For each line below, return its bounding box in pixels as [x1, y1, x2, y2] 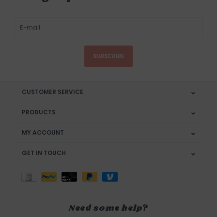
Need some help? [68, 202, 149, 215]
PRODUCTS [22, 108, 56, 117]
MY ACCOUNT [22, 128, 64, 137]
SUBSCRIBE [93, 52, 124, 61]
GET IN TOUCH [22, 149, 66, 157]
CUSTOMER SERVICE [22, 88, 83, 96]
